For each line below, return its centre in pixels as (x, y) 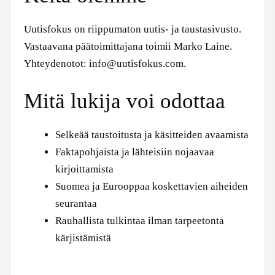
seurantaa (76, 203)
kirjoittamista (84, 169)
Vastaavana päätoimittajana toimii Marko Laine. (128, 46)
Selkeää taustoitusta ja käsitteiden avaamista (152, 134)
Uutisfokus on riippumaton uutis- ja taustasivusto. (133, 29)
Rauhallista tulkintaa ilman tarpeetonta (140, 220)
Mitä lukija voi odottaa (125, 101)
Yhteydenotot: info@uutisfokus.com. (105, 64)
